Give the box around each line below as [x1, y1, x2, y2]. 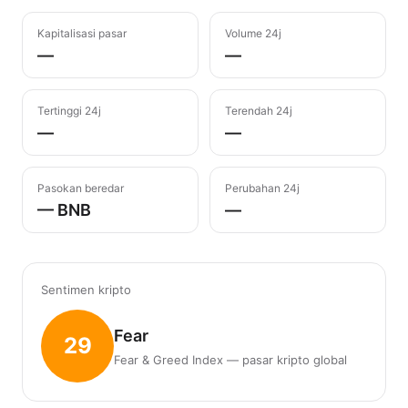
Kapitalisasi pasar [37, 26, 127, 40]
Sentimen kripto [41, 282, 131, 297]
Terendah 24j [225, 104, 292, 117]
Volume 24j [225, 26, 281, 40]
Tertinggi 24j [37, 104, 101, 117]
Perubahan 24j [225, 181, 300, 195]
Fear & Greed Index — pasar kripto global [114, 352, 347, 367]
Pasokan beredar [37, 181, 124, 195]
